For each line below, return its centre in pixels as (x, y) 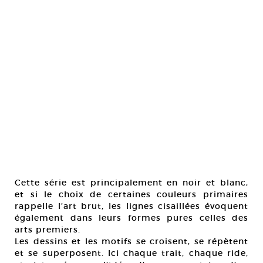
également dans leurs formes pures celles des (131, 218)
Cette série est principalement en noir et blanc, (131, 183)
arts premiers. (48, 230)
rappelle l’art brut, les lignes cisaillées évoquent (131, 206)
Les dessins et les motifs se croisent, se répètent (131, 241)
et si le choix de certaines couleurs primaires (131, 194)
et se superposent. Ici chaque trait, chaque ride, (131, 253)
